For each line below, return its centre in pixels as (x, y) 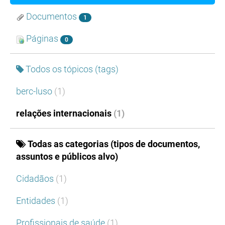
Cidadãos (36, 179)
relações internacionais (65, 114)
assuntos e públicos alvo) (67, 157)
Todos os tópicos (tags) (72, 69)
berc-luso (35, 91)
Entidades (37, 201)
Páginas (42, 39)
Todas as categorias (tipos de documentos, (114, 144)
